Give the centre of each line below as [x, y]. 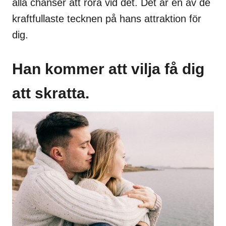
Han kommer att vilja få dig [108, 69]
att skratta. [51, 93]
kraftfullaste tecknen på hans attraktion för [107, 18]
